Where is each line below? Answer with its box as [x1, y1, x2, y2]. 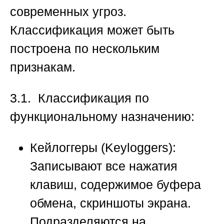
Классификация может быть [10, 23, 174, 37]
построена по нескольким [10, 41, 159, 56]
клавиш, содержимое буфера [30, 177, 201, 192]
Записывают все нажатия [30, 159, 177, 173]
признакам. [10, 60, 75, 74]
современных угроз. [10, 4, 130, 19]
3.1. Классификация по [10, 91, 149, 105]
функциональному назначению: [10, 109, 194, 124]
